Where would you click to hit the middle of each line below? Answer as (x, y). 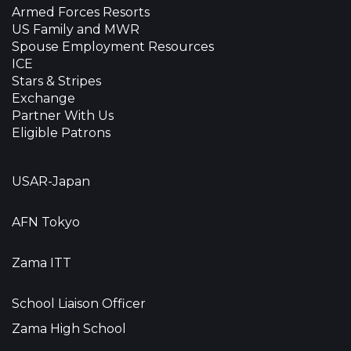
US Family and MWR (76, 30)
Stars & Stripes (56, 81)
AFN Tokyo (46, 223)
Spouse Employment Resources (113, 47)
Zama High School (69, 329)
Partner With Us (63, 116)
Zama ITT (42, 263)
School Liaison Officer (79, 304)
